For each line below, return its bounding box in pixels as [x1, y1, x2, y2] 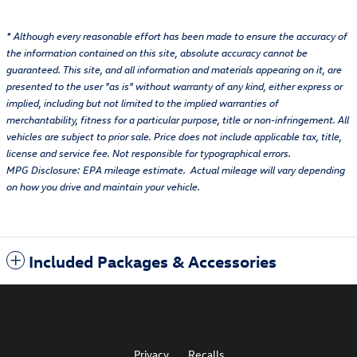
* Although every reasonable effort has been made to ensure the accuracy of [6, 29, 347, 43]
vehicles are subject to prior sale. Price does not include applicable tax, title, [6, 130, 342, 143]
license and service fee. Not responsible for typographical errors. [6, 147, 291, 160]
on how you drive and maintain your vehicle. [6, 180, 200, 194]
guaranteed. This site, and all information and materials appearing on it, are [6, 63, 342, 76]
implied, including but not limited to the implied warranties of [6, 96, 279, 110]
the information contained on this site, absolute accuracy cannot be [6, 46, 308, 60]
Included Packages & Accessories [29, 250, 277, 272]
